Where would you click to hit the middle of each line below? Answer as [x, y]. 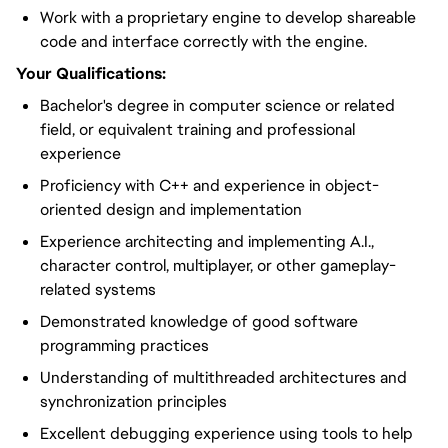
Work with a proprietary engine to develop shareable [228, 17]
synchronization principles [133, 401]
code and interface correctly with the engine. [203, 41]
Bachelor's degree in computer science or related [217, 105]
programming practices [124, 345]
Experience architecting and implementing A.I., [207, 241]
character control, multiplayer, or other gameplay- [218, 265]
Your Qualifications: [91, 73]
